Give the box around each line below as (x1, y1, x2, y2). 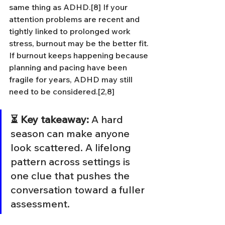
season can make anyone (11, 127, 132, 140)
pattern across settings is (11, 155, 133, 168)
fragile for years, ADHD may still (9, 74, 135, 84)
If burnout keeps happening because (9, 50, 150, 60)
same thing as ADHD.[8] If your (9, 2, 130, 12)
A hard (89, 113, 126, 126)
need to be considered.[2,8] (9, 86, 115, 96)
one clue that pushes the (11, 169, 132, 182)
